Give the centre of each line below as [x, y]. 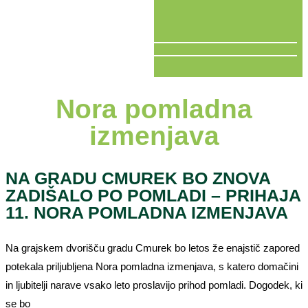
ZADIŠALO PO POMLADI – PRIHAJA [153, 195]
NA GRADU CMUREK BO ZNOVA [138, 178]
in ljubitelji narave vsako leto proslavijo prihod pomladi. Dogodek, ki [154, 285]
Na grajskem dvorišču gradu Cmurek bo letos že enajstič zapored [153, 247]
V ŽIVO [22, 68]
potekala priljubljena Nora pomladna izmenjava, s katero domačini [152, 266]
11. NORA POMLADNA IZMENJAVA [147, 212]
